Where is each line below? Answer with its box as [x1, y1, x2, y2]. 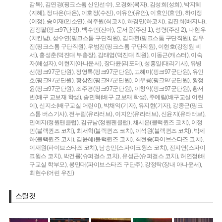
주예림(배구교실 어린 [149, 93, 204, 101]
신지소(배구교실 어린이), [39, 102, 103, 109]
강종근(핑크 [172, 102, 203, 109]
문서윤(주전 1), [116, 26, 154, 33]
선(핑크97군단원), [29, 68, 75, 75]
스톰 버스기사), [29, 110, 68, 117]
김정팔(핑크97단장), [29, 26, 81, 33]
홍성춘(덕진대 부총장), [39, 51, 97, 58]
